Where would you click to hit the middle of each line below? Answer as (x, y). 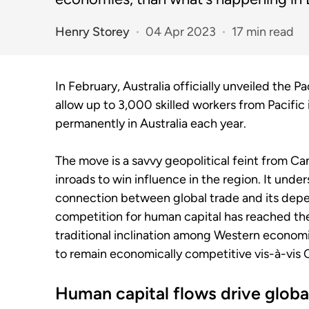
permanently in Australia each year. (151, 123)
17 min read (263, 31)
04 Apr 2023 (181, 31)
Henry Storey (92, 31)
